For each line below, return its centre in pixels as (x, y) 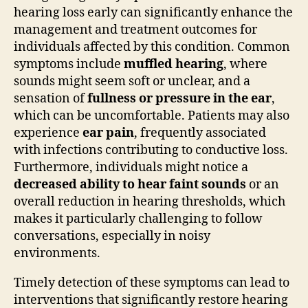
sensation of (51, 98)
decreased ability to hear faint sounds (130, 184)
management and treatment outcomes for (135, 30)
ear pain (108, 133)
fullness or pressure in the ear (179, 98)
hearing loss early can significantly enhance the (153, 12)
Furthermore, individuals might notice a (131, 167)
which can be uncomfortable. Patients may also (152, 115)
